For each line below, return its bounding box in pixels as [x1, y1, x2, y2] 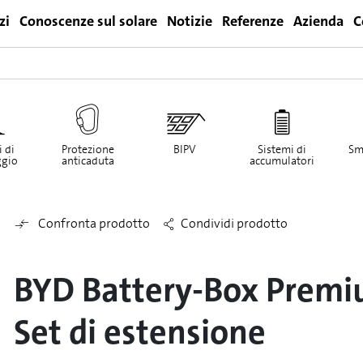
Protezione [61, 142, 114, 157]
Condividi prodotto [180, 215, 288, 232]
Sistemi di [258, 142, 306, 157]
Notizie [167, 11, 213, 31]
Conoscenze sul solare [19, 11, 158, 31]
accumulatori [250, 153, 314, 169]
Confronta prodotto [37, 215, 150, 232]
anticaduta [61, 153, 114, 169]
